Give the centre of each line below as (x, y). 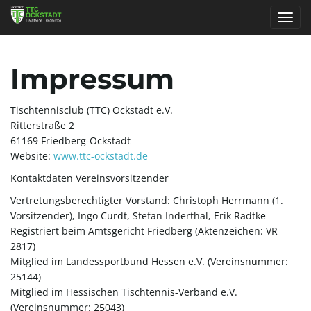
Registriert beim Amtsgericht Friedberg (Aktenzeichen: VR (144, 231)
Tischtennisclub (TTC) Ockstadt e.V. (92, 110)
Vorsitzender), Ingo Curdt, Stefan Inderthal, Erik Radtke (138, 216)
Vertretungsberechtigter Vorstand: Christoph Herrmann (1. (147, 200)
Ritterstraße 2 (42, 125)
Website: (32, 156)
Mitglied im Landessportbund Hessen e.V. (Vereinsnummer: (149, 261)
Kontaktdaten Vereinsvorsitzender (90, 178)
